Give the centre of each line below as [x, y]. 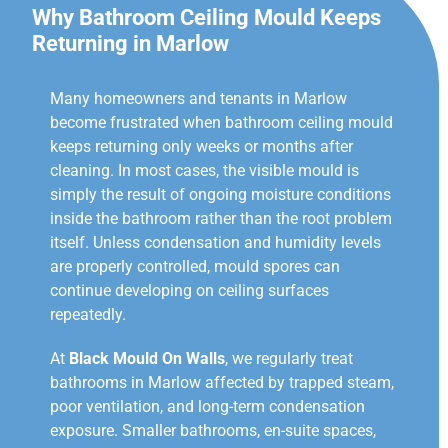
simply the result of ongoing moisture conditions [220, 194]
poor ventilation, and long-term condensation [207, 406]
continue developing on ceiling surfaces [189, 290]
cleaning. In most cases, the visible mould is [204, 170]
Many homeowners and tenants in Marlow [198, 98]
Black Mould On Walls [147, 358]
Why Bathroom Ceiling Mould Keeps [206, 17]
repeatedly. [88, 314]
